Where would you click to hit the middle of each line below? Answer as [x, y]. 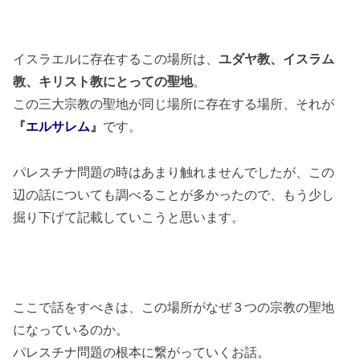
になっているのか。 [71, 330]
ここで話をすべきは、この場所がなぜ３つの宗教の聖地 [174, 307]
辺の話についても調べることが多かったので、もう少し [174, 195]
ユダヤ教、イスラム [277, 59]
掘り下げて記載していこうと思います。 [129, 217]
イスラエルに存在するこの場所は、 [116, 59]
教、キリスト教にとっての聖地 [103, 82]
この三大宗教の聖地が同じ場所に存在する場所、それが [174, 104]
